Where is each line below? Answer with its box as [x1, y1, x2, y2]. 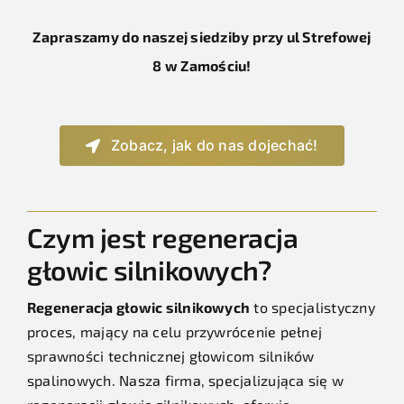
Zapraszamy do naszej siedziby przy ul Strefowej [32, 28, 372, 46]
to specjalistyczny [250, 298, 375, 317]
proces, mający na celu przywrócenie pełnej [26, 323, 323, 341]
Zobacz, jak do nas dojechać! [110, 136, 318, 155]
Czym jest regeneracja [26, 221, 298, 254]
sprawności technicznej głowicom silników [26, 347, 315, 365]
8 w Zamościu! [152, 57, 252, 75]
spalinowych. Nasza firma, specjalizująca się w [26, 372, 344, 390]
